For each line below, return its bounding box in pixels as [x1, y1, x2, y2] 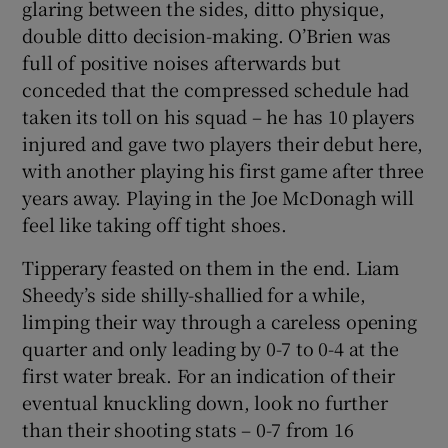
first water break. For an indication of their [22, 361, 395, 388]
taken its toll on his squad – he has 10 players [22, 102, 416, 129]
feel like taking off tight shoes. [22, 210, 287, 237]
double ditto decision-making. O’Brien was [22, 21, 392, 48]
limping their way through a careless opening [22, 307, 417, 334]
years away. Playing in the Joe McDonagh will [22, 183, 414, 210]
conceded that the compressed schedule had [22, 75, 410, 102]
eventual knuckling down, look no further [22, 388, 388, 415]
